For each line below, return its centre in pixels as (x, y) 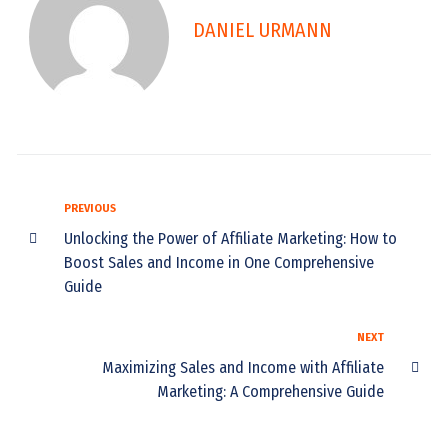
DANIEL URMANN (262, 30)
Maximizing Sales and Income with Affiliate (243, 367)
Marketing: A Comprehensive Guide (270, 391)
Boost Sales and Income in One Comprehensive (219, 262)
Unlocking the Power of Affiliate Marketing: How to (230, 238)
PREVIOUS (90, 208)
